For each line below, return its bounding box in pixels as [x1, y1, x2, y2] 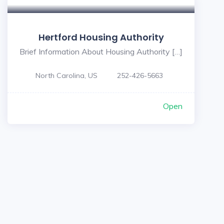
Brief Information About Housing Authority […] [19, 46, 182, 56]
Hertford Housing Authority [38, 31, 164, 43]
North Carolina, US [35, 71, 97, 80]
